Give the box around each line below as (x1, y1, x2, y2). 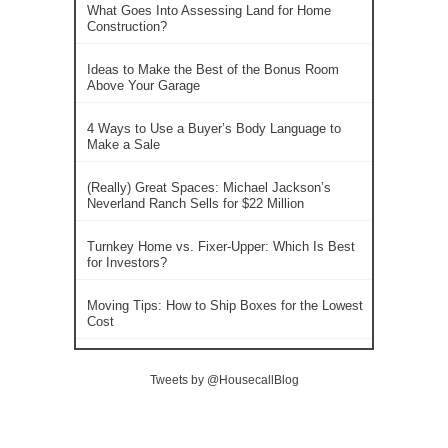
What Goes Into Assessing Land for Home (87, 2, 331, 18)
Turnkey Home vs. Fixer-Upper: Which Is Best (87, 238, 355, 254)
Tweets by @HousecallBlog (149, 372, 299, 387)
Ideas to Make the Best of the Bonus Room (87, 61, 339, 77)
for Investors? (87, 254, 167, 270)
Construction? (87, 18, 167, 34)
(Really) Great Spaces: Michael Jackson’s (87, 179, 331, 195)
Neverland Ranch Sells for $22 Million (87, 195, 304, 211)
